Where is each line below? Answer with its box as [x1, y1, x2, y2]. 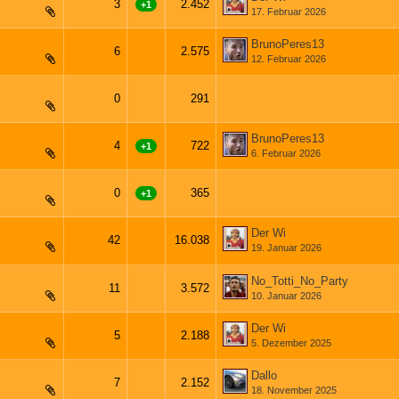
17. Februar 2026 [251, 6, 326, 17]
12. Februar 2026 [251, 53, 326, 64]
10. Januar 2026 [251, 290, 322, 301]
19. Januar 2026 [251, 242, 322, 253]
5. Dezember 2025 [251, 338, 331, 348]
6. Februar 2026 [251, 148, 321, 159]
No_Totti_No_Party [251, 274, 348, 288]
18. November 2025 [251, 385, 337, 395]
